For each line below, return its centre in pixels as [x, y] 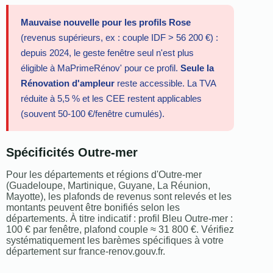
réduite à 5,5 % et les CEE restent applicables [111, 99]
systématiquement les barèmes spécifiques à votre [115, 241]
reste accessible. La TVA [165, 83]
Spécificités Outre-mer [72, 153]
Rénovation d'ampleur [68, 83]
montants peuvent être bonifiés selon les [93, 208]
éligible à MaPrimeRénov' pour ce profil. [101, 68]
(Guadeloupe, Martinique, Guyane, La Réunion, [108, 186]
